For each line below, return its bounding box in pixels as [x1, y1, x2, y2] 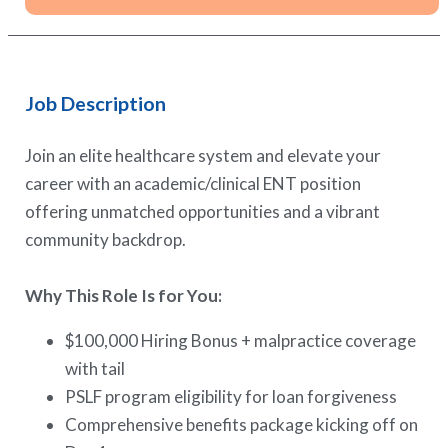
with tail [65, 357, 126, 379]
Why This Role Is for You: [25, 284, 223, 306]
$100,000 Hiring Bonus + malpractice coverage [65, 329, 417, 351]
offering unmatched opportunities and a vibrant [25, 200, 381, 222]
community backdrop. [25, 228, 187, 250]
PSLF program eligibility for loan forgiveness [65, 385, 398, 407]
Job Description [25, 91, 167, 115]
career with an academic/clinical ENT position [25, 172, 362, 194]
